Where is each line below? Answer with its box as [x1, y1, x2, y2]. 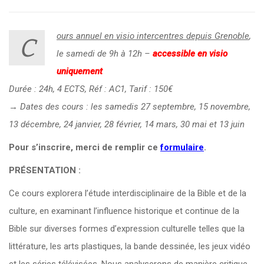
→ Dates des [9, 101, 62, 112]
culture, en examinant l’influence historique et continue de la [9, 206, 239, 216]
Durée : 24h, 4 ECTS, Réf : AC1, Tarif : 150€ [9, 84, 173, 94]
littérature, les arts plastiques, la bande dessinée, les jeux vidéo [9, 241, 250, 252]
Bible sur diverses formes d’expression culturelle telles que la [9, 223, 245, 234]
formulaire [160, 142, 204, 153]
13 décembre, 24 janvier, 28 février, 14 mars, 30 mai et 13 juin [9, 119, 245, 130]
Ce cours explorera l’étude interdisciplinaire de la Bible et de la [9, 188, 246, 199]
